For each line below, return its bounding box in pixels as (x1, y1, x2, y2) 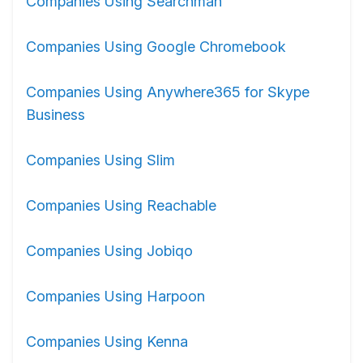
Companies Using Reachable (26, 197, 216, 214)
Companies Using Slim (26, 152, 175, 169)
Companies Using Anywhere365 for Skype (26, 83, 310, 100)
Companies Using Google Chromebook (26, 38, 286, 55)
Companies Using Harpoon (26, 288, 205, 305)
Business (26, 106, 85, 123)
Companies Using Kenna (26, 333, 188, 350)
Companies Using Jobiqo (26, 242, 193, 259)
